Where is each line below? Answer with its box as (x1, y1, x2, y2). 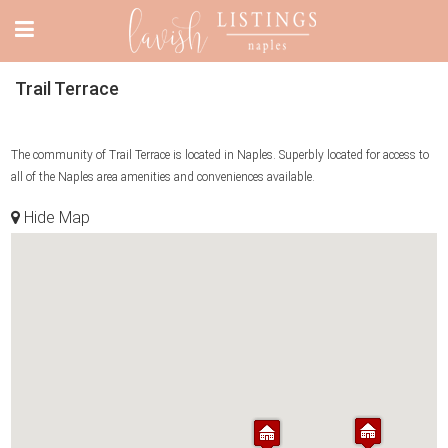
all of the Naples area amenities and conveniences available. (11, 170, 315, 184)
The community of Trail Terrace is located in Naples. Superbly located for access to (11, 148, 429, 162)
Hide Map (20, 208, 90, 227)
